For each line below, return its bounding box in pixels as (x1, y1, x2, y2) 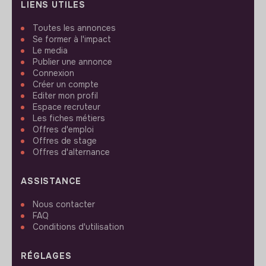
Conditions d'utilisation (33, 221, 124, 232)
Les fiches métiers (33, 112, 105, 123)
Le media (33, 45, 68, 56)
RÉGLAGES (21, 250, 72, 261)
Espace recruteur (33, 101, 100, 112)
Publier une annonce (33, 56, 112, 67)
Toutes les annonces (33, 22, 116, 33)
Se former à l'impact (33, 33, 111, 45)
